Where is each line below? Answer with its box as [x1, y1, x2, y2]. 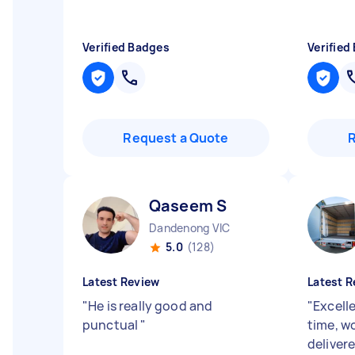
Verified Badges [82, 40, 170, 55]
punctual [82, 316, 141, 334]
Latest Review [82, 274, 160, 289]
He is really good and [88, 297, 213, 315]
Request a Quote [123, 129, 229, 147]
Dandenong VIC [149, 220, 231, 235]
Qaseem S [149, 195, 227, 216]
